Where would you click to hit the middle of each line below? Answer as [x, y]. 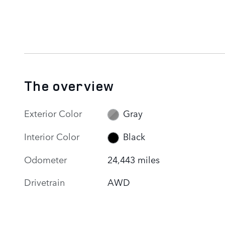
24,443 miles [134, 159]
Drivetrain [44, 182]
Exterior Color [53, 113]
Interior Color [52, 136]
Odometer [45, 159]
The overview [69, 86]
